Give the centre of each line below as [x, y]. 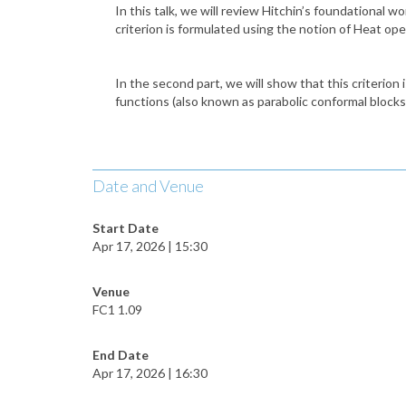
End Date [121, 355]
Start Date [126, 228]
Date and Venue [148, 186]
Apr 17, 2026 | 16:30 [150, 373]
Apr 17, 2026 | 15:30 [150, 246]
